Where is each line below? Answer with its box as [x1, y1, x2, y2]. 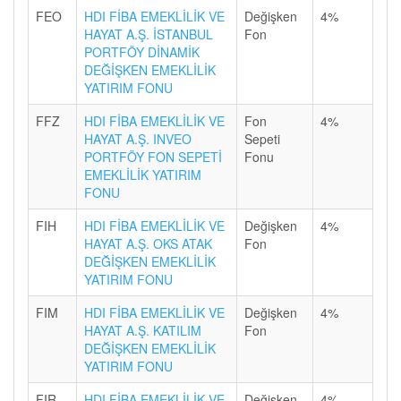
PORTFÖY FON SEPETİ [84, 148, 222, 166]
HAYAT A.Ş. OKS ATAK [84, 235, 212, 252]
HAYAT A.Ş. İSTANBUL [84, 25, 213, 43]
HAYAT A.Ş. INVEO [84, 130, 192, 148]
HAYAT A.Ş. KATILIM [84, 321, 201, 339]
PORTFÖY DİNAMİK [84, 43, 200, 61]
